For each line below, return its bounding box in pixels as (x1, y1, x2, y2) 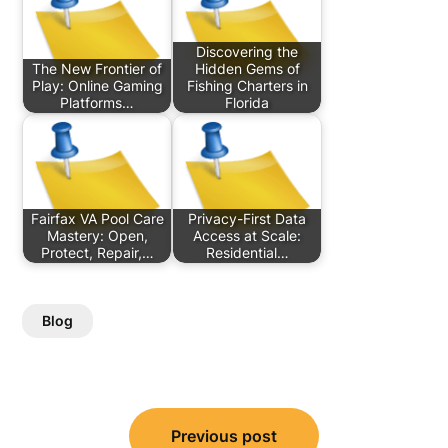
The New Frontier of (32, 60, 163, 78)
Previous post (171, 426, 277, 446)
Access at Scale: (193, 227, 302, 245)
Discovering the (196, 43, 299, 61)
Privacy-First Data (188, 210, 307, 228)
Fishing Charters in (186, 77, 308, 95)
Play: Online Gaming (31, 77, 163, 95)
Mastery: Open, (46, 227, 148, 245)
